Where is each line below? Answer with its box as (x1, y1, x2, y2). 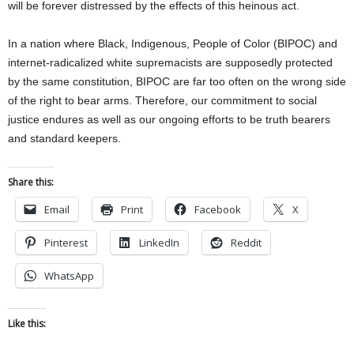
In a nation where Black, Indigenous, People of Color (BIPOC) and (8, 36, 337, 50)
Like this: (8, 316, 46, 330)
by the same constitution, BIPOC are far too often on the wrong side (8, 74, 346, 88)
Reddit (231, 235, 262, 250)
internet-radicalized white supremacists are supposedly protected (8, 55, 333, 69)
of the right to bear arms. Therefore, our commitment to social (8, 93, 317, 107)
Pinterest (44, 235, 88, 250)
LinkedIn (139, 235, 179, 250)
